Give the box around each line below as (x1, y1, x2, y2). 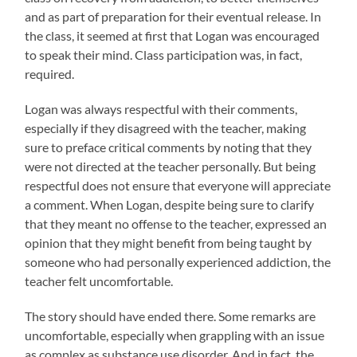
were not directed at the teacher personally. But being (25, 158, 316, 174)
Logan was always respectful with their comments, (25, 100, 298, 116)
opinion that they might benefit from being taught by (25, 234, 312, 250)
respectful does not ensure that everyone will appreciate (25, 177, 331, 193)
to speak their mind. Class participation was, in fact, (25, 46, 303, 62)
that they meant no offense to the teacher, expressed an (25, 215, 328, 231)
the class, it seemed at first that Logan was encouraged (25, 27, 320, 43)
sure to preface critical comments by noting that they (25, 139, 312, 155)
